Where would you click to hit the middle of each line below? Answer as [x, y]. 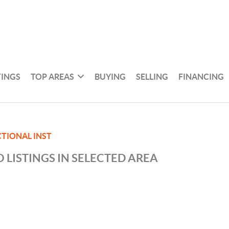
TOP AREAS [53, 76]
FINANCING [201, 76]
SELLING [152, 76]
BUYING [110, 76]
